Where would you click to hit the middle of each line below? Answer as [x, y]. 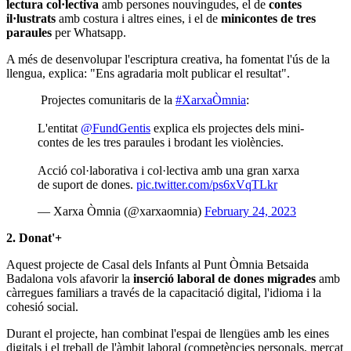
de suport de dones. [87, 184]
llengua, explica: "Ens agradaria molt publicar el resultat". [148, 73]
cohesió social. [42, 306]
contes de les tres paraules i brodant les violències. [161, 142]
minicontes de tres [268, 18]
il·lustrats [31, 18]
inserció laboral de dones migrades [224, 278]
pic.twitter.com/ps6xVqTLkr [207, 184]
